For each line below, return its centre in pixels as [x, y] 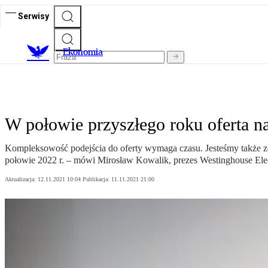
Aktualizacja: [21, 179]
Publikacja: [97, 179]
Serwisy [33, 16]
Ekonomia [83, 52]
